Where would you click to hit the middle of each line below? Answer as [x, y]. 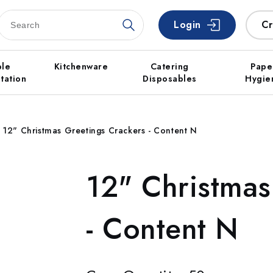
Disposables [170, 79]
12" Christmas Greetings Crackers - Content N [100, 130]
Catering [169, 66]
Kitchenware [81, 66]
